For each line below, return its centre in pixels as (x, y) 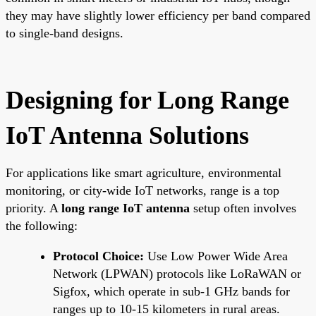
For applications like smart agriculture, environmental (144, 172)
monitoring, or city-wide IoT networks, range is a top (142, 190)
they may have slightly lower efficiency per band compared (158, 15)
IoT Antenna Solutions (127, 135)
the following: (42, 225)
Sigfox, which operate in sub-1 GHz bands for (171, 291)
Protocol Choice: (98, 256)
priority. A (34, 208)
